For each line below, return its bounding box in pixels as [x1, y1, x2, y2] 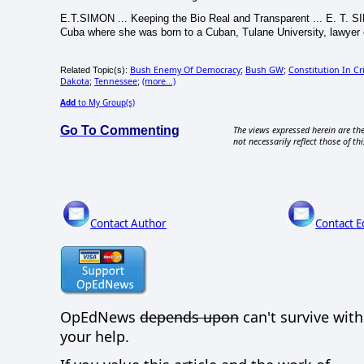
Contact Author [90, 215, 167, 231]
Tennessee [94, 76, 137, 88]
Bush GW [245, 64, 284, 76]
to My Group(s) [76, 97, 135, 109]
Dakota [60, 76, 89, 88]
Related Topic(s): [60, 65, 130, 76]
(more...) [142, 76, 175, 88]
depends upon [140, 307, 239, 327]
